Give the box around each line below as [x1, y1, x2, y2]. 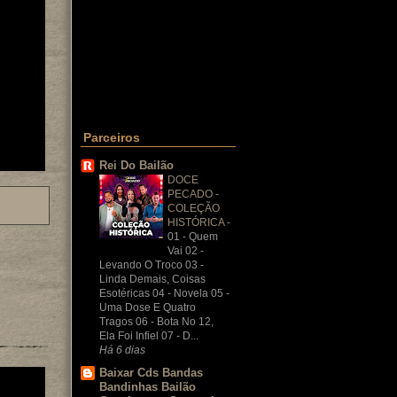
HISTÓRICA [167, 215, 227, 229]
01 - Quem [167, 230, 218, 243]
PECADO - [167, 187, 219, 200]
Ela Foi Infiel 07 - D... [99, 329, 198, 342]
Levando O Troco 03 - [99, 258, 204, 271]
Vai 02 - [167, 244, 204, 257]
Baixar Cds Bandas [99, 365, 203, 379]
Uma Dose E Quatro [99, 300, 196, 314]
